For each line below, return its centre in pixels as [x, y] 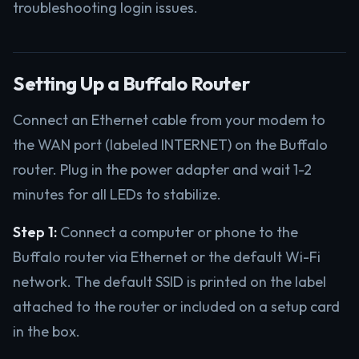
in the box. [46, 331]
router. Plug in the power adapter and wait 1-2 [162, 169]
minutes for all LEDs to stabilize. [117, 194]
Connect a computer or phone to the [177, 232]
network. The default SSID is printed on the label [169, 282]
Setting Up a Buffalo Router [131, 83]
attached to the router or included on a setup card [176, 307]
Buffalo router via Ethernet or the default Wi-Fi [167, 257]
